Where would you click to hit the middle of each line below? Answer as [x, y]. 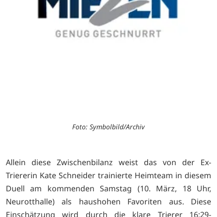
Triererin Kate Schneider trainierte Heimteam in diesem [108, 175]
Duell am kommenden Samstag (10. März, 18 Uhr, [108, 188]
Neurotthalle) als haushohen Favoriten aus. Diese [108, 201]
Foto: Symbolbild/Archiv [108, 126]
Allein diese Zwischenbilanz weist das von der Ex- [108, 162]
